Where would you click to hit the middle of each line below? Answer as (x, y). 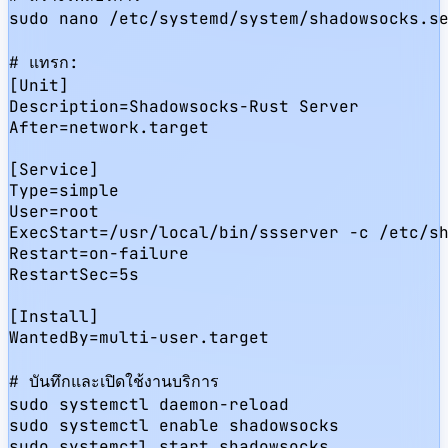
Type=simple (64, 190)
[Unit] (39, 85)
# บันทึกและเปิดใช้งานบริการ (114, 381)
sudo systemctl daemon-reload (149, 404)
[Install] (54, 316)
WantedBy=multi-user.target (139, 337)
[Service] (54, 169)
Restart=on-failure (99, 253)
